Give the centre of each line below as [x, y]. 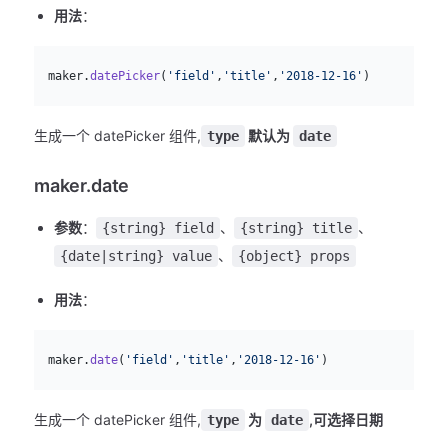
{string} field [158, 227]
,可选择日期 [346, 419]
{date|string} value [136, 255]
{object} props [294, 255]
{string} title [296, 227]
